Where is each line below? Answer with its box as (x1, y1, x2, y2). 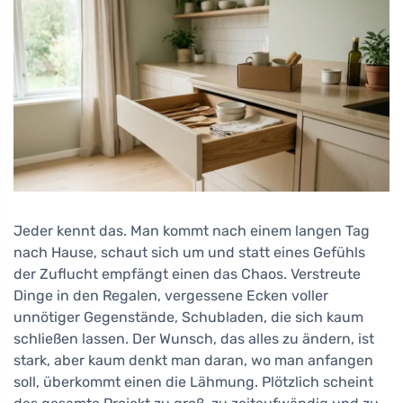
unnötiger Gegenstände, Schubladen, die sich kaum (13, 308, 363, 326)
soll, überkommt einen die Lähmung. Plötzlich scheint (13, 372, 373, 390)
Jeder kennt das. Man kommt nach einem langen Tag (13, 221, 370, 239)
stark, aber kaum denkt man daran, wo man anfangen (13, 351, 373, 369)
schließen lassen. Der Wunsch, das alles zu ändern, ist (13, 329, 374, 347)
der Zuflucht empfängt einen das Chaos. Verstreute (13, 264, 361, 282)
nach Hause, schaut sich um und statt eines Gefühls (13, 243, 365, 261)
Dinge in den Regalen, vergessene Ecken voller (13, 286, 328, 304)
